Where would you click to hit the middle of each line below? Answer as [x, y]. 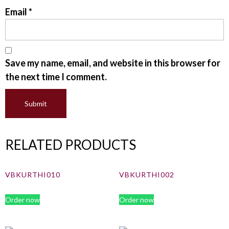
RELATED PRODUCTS [71, 145]
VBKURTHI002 [146, 175]
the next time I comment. [56, 77]
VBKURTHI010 [33, 175]
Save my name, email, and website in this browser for [113, 63]
